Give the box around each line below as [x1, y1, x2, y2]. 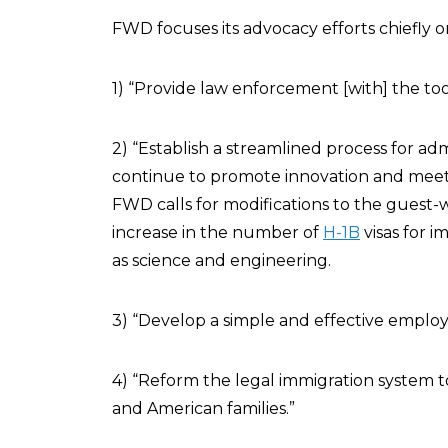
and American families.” [112, 399, 295, 418]
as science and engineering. [112, 251, 331, 270]
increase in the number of [112, 223, 323, 242]
